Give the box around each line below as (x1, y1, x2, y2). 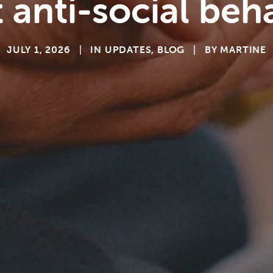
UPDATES (104, 43, 152, 55)
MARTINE (220, 43, 267, 55)
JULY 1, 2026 (6, 43, 71, 55)
